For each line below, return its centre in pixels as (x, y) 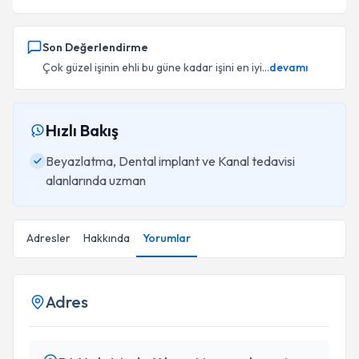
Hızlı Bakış (82, 130)
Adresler (48, 238)
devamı (288, 67)
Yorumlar (167, 238)
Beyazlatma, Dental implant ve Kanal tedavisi (170, 161)
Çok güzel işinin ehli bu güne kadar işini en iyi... (156, 67)
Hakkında (107, 238)
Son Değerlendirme (95, 47)
